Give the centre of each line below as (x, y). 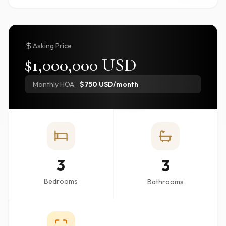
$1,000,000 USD (81, 65)
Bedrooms (61, 181)
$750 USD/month (109, 84)
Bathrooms (165, 182)
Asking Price (52, 46)
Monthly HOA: (54, 84)
